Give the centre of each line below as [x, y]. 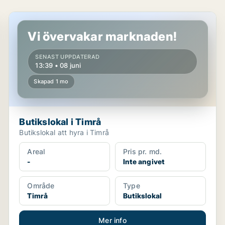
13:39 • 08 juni [58, 65]
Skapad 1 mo [51, 81]
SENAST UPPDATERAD [68, 57]
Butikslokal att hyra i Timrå [64, 132]
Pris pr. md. [142, 151]
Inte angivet [144, 161]
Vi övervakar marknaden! [102, 36]
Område [41, 186]
